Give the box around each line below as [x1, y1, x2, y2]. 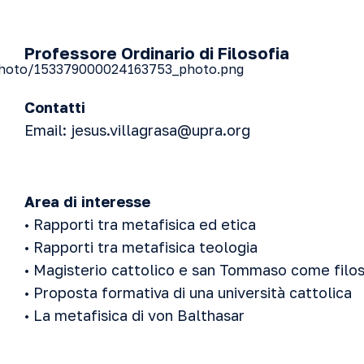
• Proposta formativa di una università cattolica [24, 284, 352, 301]
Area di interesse [24, 193, 150, 210]
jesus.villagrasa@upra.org [71, 121, 250, 139]
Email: [24, 121, 71, 139]
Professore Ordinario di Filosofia [24, 43, 289, 63]
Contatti [24, 98, 85, 116]
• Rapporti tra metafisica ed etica [24, 215, 256, 233]
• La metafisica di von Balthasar [24, 306, 245, 324]
